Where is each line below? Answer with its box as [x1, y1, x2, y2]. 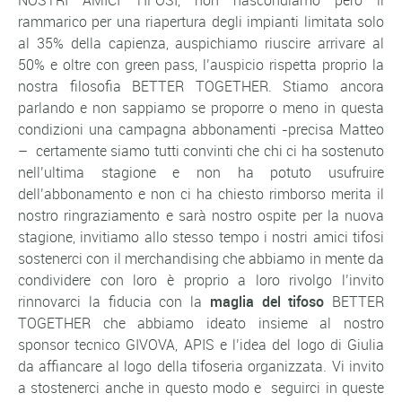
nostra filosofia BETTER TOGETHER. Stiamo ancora [18, 76, 384, 97]
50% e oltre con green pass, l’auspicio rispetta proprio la [18, 55, 384, 75]
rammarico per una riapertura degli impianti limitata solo [18, 12, 384, 32]
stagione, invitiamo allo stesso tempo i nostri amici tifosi [18, 227, 384, 248]
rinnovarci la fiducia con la [18, 292, 210, 312]
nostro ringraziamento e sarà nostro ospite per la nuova [18, 205, 384, 226]
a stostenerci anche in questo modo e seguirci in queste [18, 378, 384, 398]
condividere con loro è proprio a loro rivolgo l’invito [18, 270, 384, 291]
